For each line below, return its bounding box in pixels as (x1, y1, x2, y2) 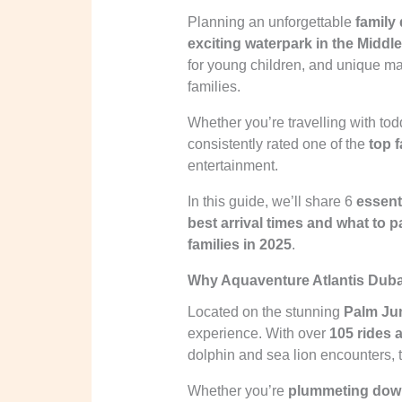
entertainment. (187, 158, 278, 174)
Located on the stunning (187, 304, 344, 320)
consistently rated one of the (187, 136, 369, 153)
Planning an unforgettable (187, 14, 355, 31)
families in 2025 (187, 237, 292, 253)
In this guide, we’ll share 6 (187, 194, 353, 210)
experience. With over (187, 326, 329, 342)
